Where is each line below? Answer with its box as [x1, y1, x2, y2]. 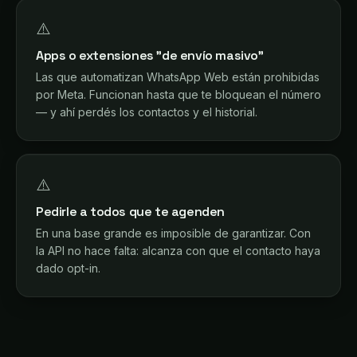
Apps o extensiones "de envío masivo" [36, 47, 264, 64]
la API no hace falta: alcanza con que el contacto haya [36, 244, 320, 257]
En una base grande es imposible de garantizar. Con [36, 226, 311, 240]
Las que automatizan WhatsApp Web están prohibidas [36, 70, 320, 84]
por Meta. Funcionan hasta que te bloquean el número [36, 88, 321, 101]
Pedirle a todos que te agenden [36, 203, 225, 220]
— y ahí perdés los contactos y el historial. [36, 105, 257, 119]
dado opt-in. [36, 261, 100, 275]
